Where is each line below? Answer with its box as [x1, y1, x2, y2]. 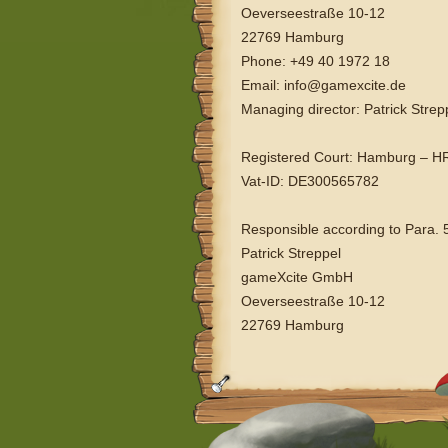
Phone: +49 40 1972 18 [240, 53, 390, 69]
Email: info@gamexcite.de [240, 77, 406, 93]
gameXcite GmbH [240, 269, 353, 285]
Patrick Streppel [240, 245, 341, 261]
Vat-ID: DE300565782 [240, 173, 379, 189]
